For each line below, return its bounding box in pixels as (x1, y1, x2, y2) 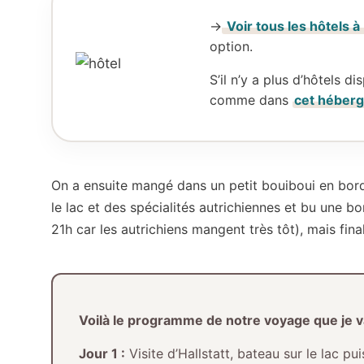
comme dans (210, 91, 292, 108)
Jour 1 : (78, 344, 125, 362)
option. (210, 37, 253, 54)
